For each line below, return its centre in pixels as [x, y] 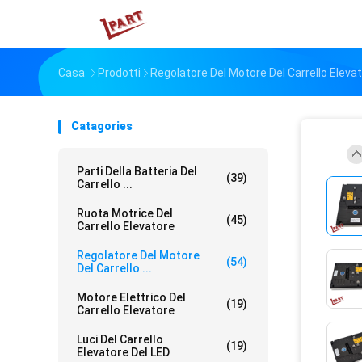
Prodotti [119, 73]
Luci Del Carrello [120, 339]
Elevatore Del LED [123, 352]
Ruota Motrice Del [125, 213]
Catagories [102, 126]
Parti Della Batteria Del [137, 171]
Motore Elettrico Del [131, 297]
